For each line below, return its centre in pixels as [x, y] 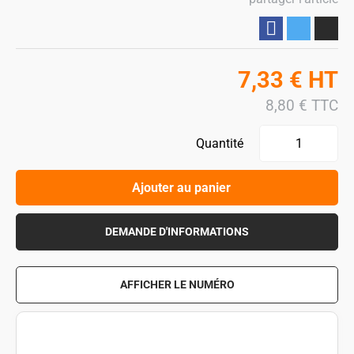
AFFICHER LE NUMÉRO [177, 285]
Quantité [220, 143]
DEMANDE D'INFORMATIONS [177, 232]
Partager [271, 28]
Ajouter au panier [181, 188]
